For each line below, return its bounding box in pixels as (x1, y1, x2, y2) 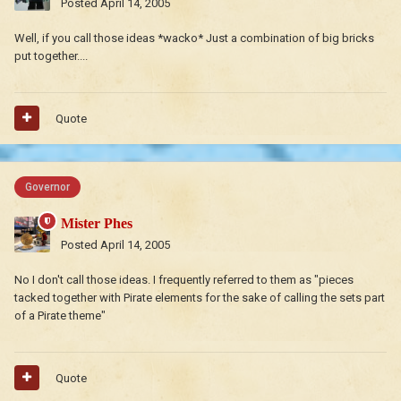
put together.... (14, 48, 88, 63)
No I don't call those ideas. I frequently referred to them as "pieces (14, 272, 354, 286)
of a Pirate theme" (14, 308, 106, 322)
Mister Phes (61, 215, 132, 231)
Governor (25, 180, 70, 193)
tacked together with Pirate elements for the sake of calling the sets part (14, 290, 385, 304)
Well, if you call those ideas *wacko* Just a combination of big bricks (14, 30, 374, 45)
